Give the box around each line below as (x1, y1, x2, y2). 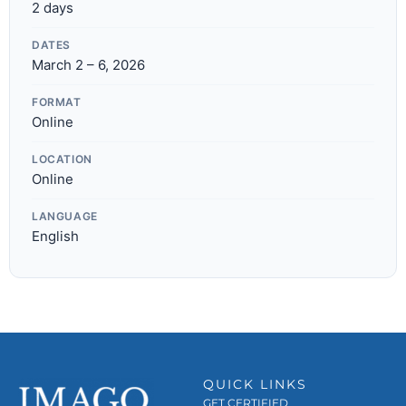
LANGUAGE (32, 208, 98, 223)
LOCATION (32, 151, 92, 166)
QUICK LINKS (203, 375, 307, 392)
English (32, 227, 79, 245)
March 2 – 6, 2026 (32, 55, 145, 73)
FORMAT (32, 94, 82, 109)
